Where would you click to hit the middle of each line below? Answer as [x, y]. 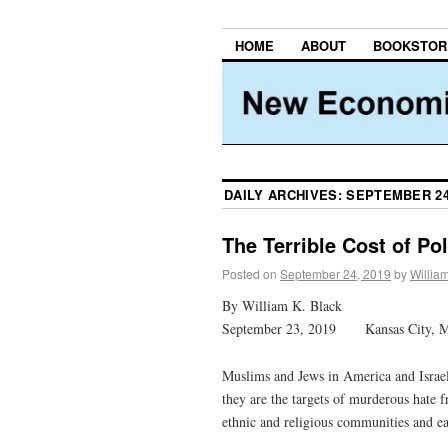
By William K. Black [282, 305]
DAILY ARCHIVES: [285, 195]
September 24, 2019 [335, 274]
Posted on [249, 274]
